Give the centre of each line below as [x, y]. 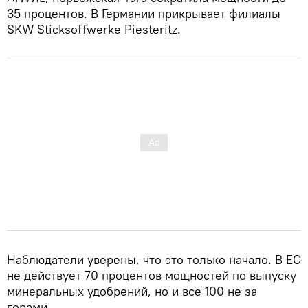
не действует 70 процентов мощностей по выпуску [152, 275]
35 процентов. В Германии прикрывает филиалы [144, 13]
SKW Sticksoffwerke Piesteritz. [94, 29]
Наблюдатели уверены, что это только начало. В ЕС [154, 259]
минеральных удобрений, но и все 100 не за [132, 291]
